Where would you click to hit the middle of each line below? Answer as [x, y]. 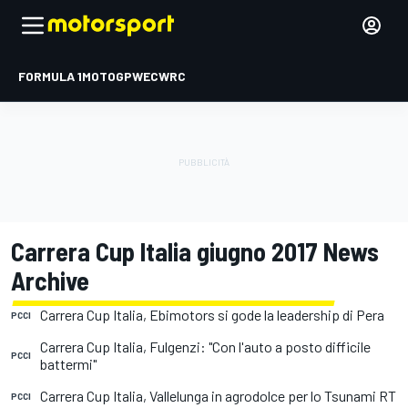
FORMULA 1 [50, 76]
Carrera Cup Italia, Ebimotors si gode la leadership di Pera [212, 315]
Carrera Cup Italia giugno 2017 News [195, 251]
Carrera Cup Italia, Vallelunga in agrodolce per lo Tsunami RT [218, 396]
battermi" [68, 364]
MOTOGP [107, 76]
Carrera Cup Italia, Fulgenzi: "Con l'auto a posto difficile [205, 347]
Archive [50, 280]
